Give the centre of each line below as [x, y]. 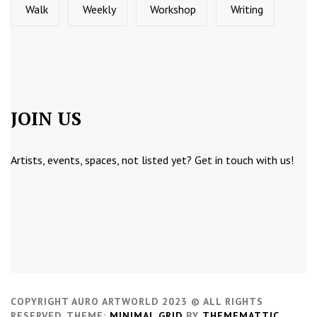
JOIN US [46, 118]
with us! [273, 160]
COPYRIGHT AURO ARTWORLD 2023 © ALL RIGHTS [137, 301]
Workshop [173, 10]
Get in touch [224, 160]
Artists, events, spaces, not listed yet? [103, 160]
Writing [247, 10]
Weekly [99, 10]
